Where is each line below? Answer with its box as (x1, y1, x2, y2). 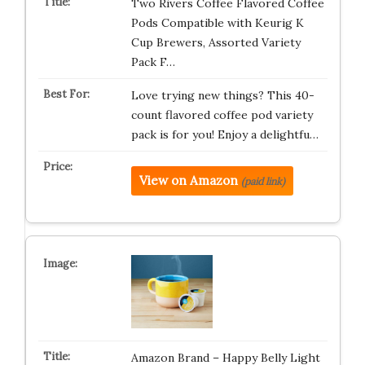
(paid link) (240, 175, 285, 187)
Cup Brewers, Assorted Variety (130, 35, 301, 50)
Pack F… (130, 55, 175, 69)
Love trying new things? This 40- (130, 88, 314, 103)
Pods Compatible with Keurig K (130, 15, 304, 30)
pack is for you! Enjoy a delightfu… (130, 127, 319, 142)
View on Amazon (139, 173, 238, 188)
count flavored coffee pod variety (130, 108, 313, 122)
